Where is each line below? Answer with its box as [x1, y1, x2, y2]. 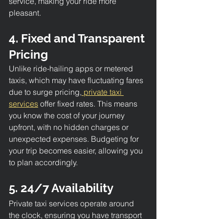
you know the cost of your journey [9, 110, 127, 120]
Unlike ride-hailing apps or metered [9, 63, 135, 73]
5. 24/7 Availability [9, 180, 113, 195]
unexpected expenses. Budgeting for [9, 133, 141, 144]
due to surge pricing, [9, 87, 82, 97]
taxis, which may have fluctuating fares [9, 75, 145, 85]
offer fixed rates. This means [38, 98, 139, 109]
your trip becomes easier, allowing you [9, 145, 145, 155]
